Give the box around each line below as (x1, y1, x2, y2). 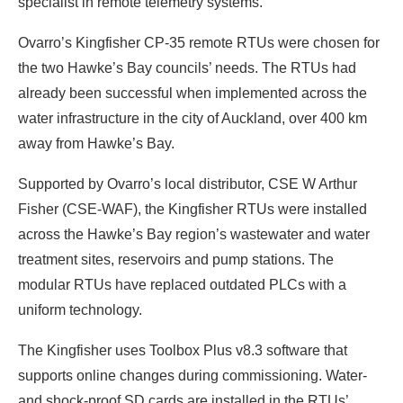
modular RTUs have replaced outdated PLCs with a (18, 276, 346, 292)
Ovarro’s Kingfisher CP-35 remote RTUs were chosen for (18, 34, 380, 50)
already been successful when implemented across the (18, 85, 367, 101)
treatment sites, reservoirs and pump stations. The (18, 251, 334, 267)
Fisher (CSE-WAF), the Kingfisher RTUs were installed (18, 201, 367, 217)
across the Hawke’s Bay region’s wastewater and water (18, 226, 370, 242)
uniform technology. (18, 301, 142, 318)
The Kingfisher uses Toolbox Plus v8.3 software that (18, 342, 347, 358)
